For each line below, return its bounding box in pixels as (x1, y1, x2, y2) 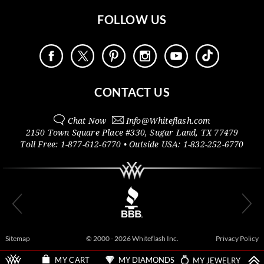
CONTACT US (94, 85, 170, 100)
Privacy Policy (216, 233, 259, 243)
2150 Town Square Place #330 (25, 128, 145, 138)
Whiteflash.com (148, 116, 211, 126)
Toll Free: (20, 140, 61, 150)
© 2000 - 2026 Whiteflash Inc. (85, 233, 179, 243)
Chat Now (67, 116, 107, 126)
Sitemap (5, 233, 30, 243)
